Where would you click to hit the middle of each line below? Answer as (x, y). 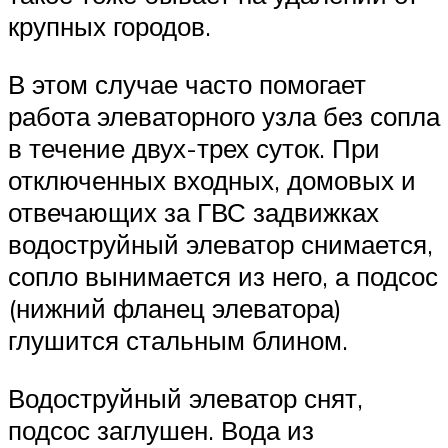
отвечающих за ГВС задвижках (193, 211)
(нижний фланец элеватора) (175, 307)
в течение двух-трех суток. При (194, 147)
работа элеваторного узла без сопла (224, 115)
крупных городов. (109, 26)
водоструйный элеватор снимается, (220, 243)
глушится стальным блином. (178, 339)
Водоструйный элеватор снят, (185, 397)
